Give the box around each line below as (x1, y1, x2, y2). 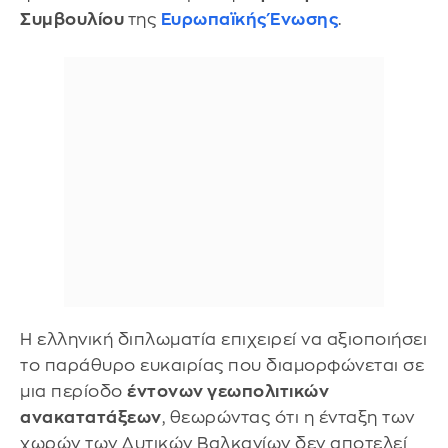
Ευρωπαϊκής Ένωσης (160, 11, 338, 29)
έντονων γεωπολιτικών (127, 382, 329, 400)
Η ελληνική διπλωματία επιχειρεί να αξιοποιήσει (20, 330, 427, 348)
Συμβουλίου (20, 11, 128, 29)
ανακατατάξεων (20, 408, 162, 426)
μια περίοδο (20, 382, 127, 400)
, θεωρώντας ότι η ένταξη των (161, 408, 415, 426)
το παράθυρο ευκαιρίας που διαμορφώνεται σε (20, 356, 424, 374)
